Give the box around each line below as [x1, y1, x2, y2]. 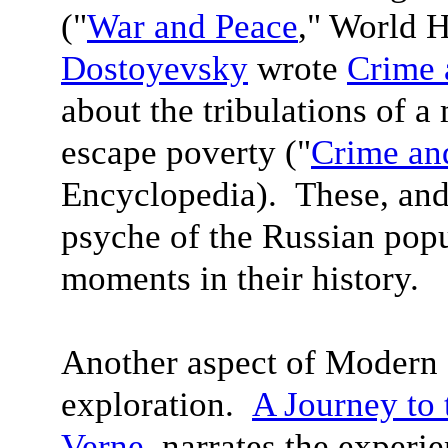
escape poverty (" [61, 133, 311, 172]
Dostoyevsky [61, 49, 248, 88]
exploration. [61, 385, 252, 424]
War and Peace [87, 7, 298, 46]
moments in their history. [61, 259, 419, 298]
